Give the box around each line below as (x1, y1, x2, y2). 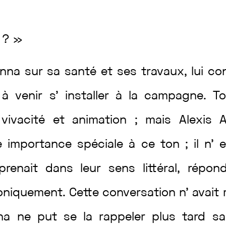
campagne (144, 91, 203, 102)
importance (8, 139, 78, 150)
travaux (141, 67, 184, 78)
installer (65, 91, 116, 102)
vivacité (2, 115, 53, 126)
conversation (102, 188, 180, 199)
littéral (143, 163, 178, 175)
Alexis (179, 115, 220, 126)
